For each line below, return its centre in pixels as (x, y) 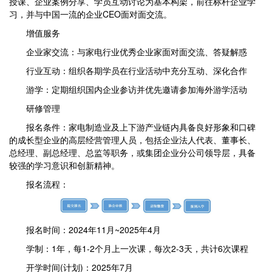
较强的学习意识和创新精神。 (64, 165)
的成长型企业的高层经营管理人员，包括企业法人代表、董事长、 (132, 139)
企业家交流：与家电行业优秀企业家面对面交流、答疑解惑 (128, 51)
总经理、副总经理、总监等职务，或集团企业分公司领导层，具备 (132, 152)
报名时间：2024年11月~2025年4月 (85, 229)
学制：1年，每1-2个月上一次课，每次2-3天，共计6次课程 (129, 248)
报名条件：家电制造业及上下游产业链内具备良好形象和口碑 (132, 127)
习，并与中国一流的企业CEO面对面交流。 (90, 14)
